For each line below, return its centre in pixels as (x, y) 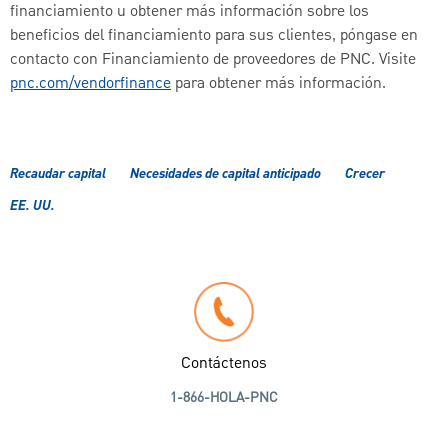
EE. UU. (32, 206)
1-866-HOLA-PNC (224, 398)
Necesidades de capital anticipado (225, 174)
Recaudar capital (58, 174)
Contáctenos (224, 364)
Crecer (365, 174)
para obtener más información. (278, 84)
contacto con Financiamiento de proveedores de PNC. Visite (213, 60)
